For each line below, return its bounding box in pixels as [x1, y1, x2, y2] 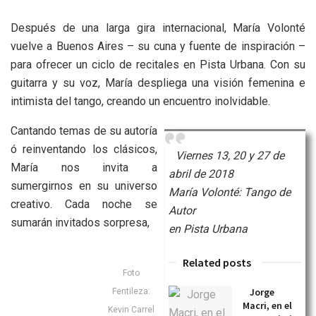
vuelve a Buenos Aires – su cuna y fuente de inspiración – [11, 39, 305, 53]
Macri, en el [243, 298, 292, 312]
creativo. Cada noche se [11, 197, 157, 211]
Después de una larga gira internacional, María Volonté [11, 20, 305, 35]
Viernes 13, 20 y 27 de [176, 148, 284, 162]
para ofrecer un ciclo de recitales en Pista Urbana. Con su [11, 57, 305, 71]
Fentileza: [112, 286, 150, 296]
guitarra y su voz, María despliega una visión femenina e [11, 75, 305, 90]
